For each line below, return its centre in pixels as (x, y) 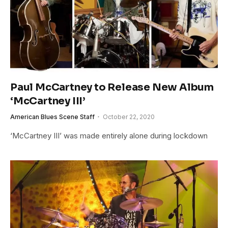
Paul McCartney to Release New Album (112, 88)
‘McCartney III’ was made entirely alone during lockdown (109, 136)
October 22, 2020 (129, 117)
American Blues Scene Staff (52, 117)
